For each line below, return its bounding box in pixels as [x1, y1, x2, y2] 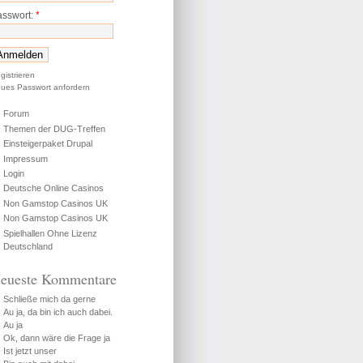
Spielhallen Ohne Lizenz [3, 228, 97, 238]
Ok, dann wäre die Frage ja [3, 332, 110, 343]
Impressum [3, 153, 48, 164]
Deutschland [3, 241, 53, 251]
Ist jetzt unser [3, 345, 57, 356]
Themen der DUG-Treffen [3, 123, 105, 134]
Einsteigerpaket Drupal [3, 139, 92, 149]
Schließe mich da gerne [3, 293, 96, 304]
